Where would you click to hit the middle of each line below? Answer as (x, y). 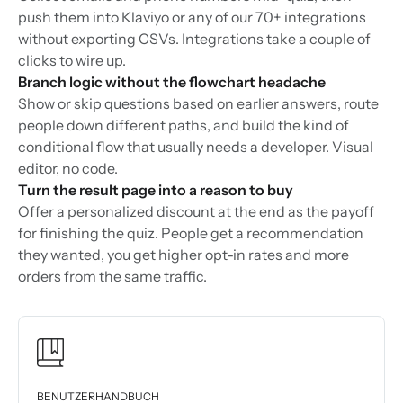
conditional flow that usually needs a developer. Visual (196, 147)
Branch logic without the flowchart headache (172, 82)
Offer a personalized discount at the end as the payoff (196, 212)
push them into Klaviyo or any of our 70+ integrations (192, 18)
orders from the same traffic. (112, 277)
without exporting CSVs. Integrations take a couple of (194, 39)
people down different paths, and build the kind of (184, 125)
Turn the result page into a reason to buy (156, 190)
